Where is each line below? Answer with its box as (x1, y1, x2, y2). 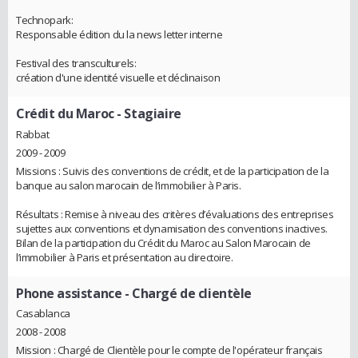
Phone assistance (16, 284, 122, 302)
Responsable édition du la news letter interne (16, 26, 223, 42)
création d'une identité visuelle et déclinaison (16, 70, 221, 85)
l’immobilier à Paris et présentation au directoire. (16, 249, 233, 265)
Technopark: (16, 12, 74, 27)
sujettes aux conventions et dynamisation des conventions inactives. (16, 221, 328, 236)
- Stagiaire (113, 104, 181, 122)
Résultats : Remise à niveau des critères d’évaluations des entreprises (16, 206, 334, 221)
